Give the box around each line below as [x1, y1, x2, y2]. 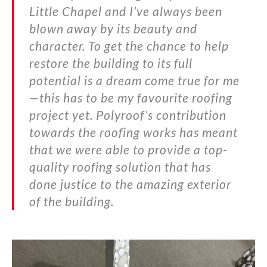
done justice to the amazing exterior [29, 176, 231, 192]
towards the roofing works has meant [29, 125, 238, 140]
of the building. [29, 194, 114, 209]
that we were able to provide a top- [29, 142, 228, 157]
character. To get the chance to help [29, 38, 229, 54]
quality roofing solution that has [29, 159, 211, 175]
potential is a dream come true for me [29, 73, 240, 88]
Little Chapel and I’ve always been [29, 4, 222, 19]
